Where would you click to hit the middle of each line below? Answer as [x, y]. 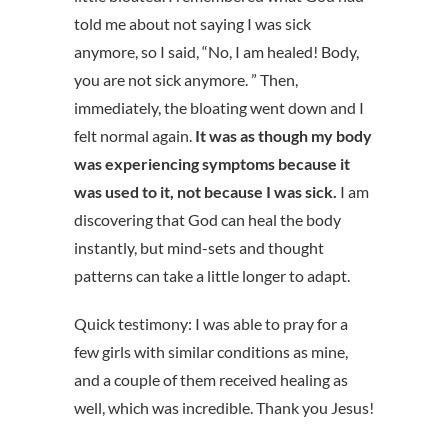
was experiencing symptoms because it [212, 164]
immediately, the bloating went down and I [219, 108]
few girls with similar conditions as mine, [211, 352]
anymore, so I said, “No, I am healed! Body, [216, 52]
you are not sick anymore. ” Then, [186, 80]
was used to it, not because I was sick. [205, 192]
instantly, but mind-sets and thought [199, 248]
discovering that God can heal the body [207, 220]
